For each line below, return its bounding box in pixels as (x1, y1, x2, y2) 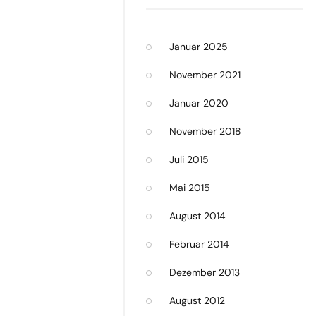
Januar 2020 (169, 97, 229, 109)
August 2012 (169, 294, 225, 307)
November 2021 (169, 68, 241, 81)
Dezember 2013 (169, 266, 240, 279)
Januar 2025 (169, 40, 228, 53)
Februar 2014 (169, 238, 229, 250)
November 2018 (169, 125, 241, 138)
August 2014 (169, 209, 226, 222)
